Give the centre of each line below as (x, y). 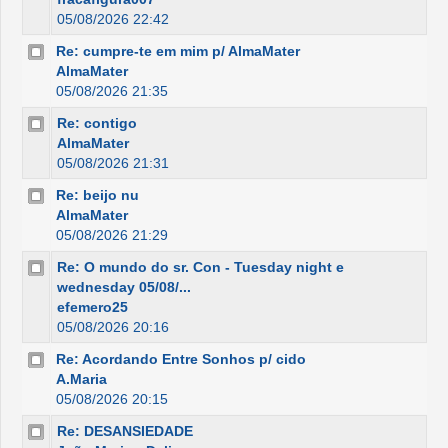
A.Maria (81, 378)
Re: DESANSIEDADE (125, 430)
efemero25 (92, 306)
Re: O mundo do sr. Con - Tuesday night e (200, 266)
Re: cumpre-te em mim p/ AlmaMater (178, 50)
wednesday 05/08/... (124, 286)
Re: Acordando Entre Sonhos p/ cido (181, 358)
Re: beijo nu (97, 194)
